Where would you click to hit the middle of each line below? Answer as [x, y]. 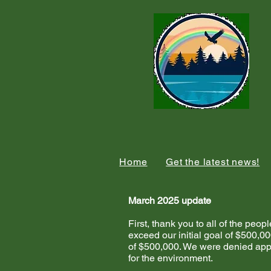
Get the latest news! [213, 162]
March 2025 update [170, 201]
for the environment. [173, 258]
